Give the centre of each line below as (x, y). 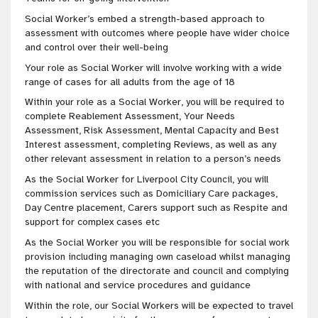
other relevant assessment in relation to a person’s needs (153, 159)
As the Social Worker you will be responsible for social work (157, 242)
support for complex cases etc (92, 222)
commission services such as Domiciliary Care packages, (151, 194)
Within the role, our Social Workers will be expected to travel (159, 305)
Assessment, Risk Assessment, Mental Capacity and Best (152, 131)
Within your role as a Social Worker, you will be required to (155, 102)
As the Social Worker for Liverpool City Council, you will (147, 180)
